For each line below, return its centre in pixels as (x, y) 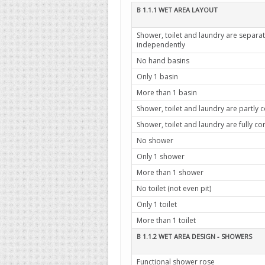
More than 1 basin (167, 93)
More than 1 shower (170, 172)
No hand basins (163, 61)
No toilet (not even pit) (174, 188)
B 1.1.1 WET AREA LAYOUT (177, 10)
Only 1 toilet (157, 204)
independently (161, 45)
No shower (155, 140)
